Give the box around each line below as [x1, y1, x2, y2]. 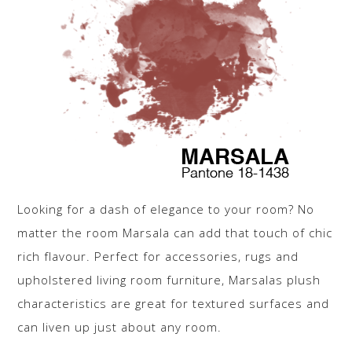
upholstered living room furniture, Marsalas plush [17, 271, 321, 288]
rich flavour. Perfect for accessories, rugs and [17, 247, 299, 264]
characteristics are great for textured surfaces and [17, 295, 330, 311]
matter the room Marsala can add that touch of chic [17, 224, 333, 240]
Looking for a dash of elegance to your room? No [17, 200, 315, 217]
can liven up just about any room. [17, 318, 222, 335]
